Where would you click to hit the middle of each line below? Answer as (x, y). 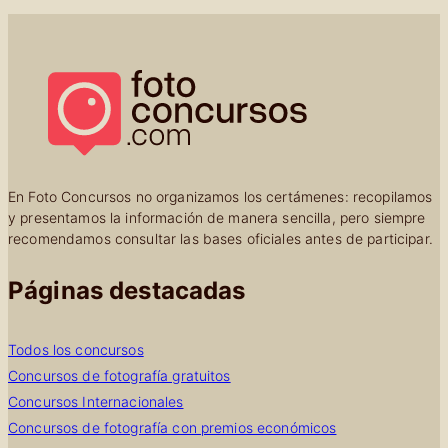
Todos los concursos (76, 349)
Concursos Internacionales (96, 401)
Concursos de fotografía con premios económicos (172, 427)
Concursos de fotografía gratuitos (119, 375)
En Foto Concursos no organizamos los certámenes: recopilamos (220, 196)
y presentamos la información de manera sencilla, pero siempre (217, 217)
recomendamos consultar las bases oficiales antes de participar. (220, 238)
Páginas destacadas (127, 290)
